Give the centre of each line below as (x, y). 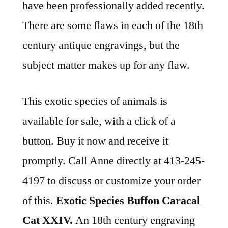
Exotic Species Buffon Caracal (128, 201)
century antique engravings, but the (101, 46)
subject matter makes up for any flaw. (106, 65)
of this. (39, 201)
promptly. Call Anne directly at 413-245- (113, 161)
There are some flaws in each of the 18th (113, 26)
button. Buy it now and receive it (95, 141)
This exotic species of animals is (95, 102)
